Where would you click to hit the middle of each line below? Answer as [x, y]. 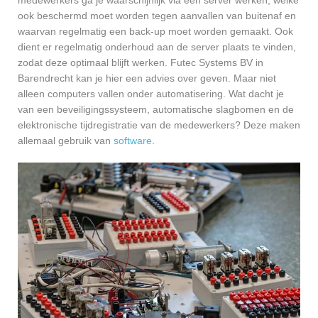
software [133, 140]
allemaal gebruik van [66, 140]
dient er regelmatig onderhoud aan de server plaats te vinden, [157, 46]
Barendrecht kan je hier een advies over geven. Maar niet [147, 78]
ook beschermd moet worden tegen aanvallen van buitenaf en [157, 15]
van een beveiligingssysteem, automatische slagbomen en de [156, 109]
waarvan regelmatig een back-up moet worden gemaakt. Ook [155, 31]
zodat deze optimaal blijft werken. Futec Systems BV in [141, 62]
